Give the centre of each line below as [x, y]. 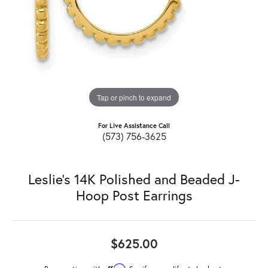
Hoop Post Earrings [134, 195]
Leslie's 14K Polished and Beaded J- [134, 179]
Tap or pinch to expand [134, 97]
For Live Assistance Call [134, 125]
